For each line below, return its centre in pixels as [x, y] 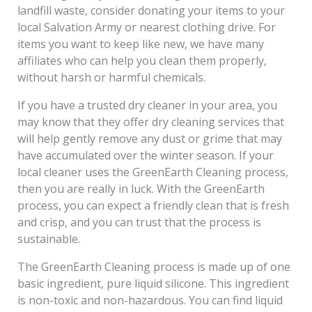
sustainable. [50, 239]
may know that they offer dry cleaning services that [150, 122]
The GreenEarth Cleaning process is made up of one [154, 266]
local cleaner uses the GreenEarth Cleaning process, [153, 172]
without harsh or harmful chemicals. [111, 77]
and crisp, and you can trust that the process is [139, 222]
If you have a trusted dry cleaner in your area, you [147, 105]
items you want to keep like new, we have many [140, 44]
